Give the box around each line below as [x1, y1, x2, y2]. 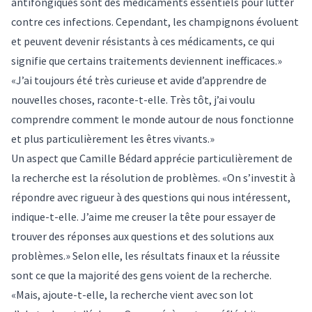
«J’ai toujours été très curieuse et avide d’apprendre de [11, 72, 267, 87]
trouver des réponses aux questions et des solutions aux [11, 228, 274, 243]
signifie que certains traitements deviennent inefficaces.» [11, 53, 282, 68]
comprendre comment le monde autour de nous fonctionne [11, 111, 294, 126]
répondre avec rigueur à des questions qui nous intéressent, [11, 189, 290, 204]
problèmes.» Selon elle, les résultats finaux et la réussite [11, 248, 280, 263]
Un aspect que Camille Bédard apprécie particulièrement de [11, 150, 292, 165]
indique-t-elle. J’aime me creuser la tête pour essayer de [11, 209, 276, 224]
